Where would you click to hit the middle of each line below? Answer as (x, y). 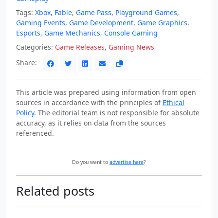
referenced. (35, 133)
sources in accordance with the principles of (89, 102)
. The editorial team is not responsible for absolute (117, 112)
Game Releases (80, 47)
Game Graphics (162, 22)
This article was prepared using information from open (106, 92)
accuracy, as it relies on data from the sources (91, 123)
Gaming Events (41, 22)
